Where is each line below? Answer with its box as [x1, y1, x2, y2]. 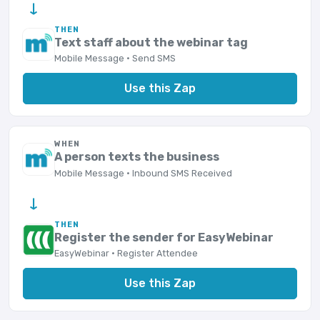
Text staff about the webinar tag [54, 35, 249, 49]
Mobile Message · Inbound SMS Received [54, 167, 233, 179]
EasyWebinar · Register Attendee [54, 248, 199, 259]
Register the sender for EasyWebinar [54, 230, 274, 244]
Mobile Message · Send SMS [54, 53, 176, 64]
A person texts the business [54, 150, 220, 164]
